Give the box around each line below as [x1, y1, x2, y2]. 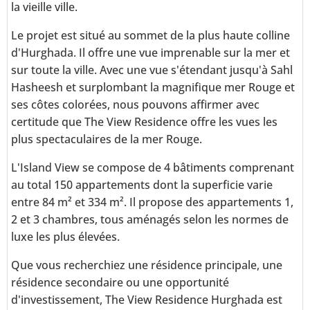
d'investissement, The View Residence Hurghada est [11, 292, 282, 308]
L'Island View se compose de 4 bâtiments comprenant [11, 160, 294, 176]
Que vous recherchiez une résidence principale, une [11, 257, 282, 273]
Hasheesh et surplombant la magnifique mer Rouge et [11, 80, 295, 95]
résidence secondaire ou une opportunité [11, 275, 229, 291]
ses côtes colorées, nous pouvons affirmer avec [11, 97, 259, 113]
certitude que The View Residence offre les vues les [11, 114, 277, 130]
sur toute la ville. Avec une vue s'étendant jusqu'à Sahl [11, 62, 293, 78]
